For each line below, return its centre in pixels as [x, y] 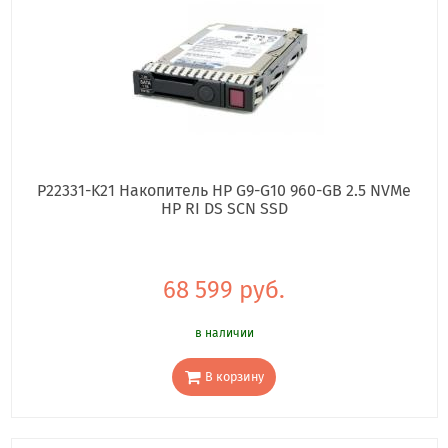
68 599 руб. [224, 290]
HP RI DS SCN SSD [224, 209]
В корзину [234, 377]
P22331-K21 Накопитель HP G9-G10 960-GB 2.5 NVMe [224, 191]
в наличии [224, 333]
